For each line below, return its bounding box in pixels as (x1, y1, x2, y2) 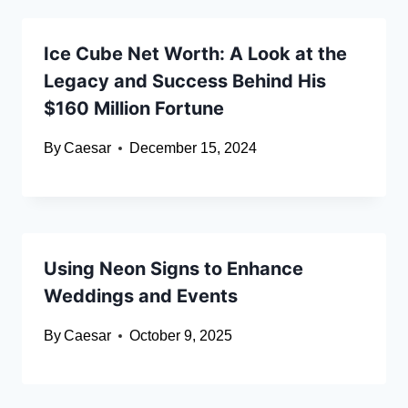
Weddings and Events (44, 285, 238, 308)
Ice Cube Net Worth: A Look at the (44, 43, 347, 66)
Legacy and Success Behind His (44, 70, 326, 93)
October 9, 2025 (129, 328, 233, 344)
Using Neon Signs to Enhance (44, 258, 303, 280)
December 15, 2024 (129, 140, 258, 157)
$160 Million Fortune (44, 97, 224, 120)
